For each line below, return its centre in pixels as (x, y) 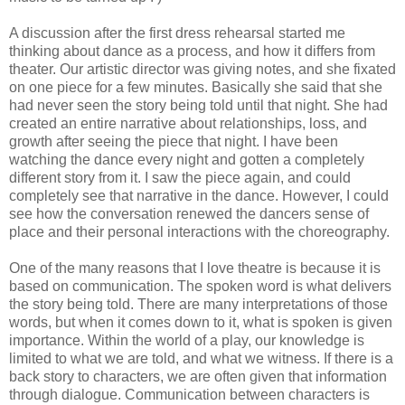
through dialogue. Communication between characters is (189, 395)
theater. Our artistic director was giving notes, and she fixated (202, 70)
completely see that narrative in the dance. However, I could (199, 196)
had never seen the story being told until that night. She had (198, 106)
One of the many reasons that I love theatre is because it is (195, 268)
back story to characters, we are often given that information (198, 377)
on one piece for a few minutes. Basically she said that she (196, 88)
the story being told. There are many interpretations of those (198, 305)
